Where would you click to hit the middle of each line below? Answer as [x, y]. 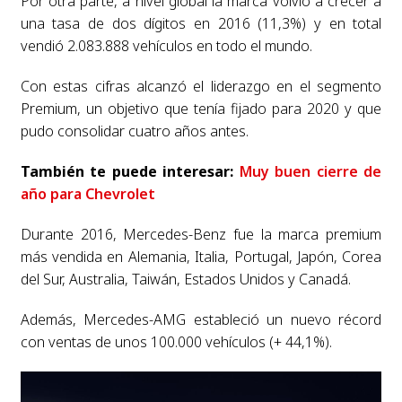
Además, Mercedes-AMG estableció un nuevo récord [201, 319]
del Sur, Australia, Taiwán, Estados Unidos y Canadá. [185, 279]
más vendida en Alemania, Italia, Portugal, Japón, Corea [201, 256]
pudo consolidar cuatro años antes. [134, 131]
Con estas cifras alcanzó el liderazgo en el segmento [201, 86]
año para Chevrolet [87, 193]
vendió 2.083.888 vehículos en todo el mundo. [166, 45]
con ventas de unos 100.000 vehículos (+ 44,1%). [176, 341]
